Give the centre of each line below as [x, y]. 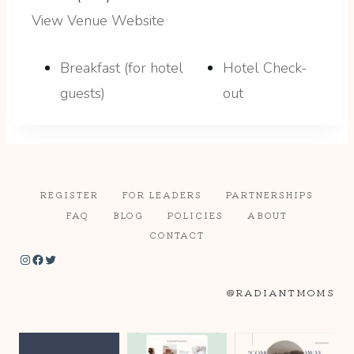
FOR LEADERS [162, 195]
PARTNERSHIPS [270, 195]
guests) [83, 93]
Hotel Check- [265, 68]
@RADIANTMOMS [281, 292]
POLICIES [196, 215]
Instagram [23, 259]
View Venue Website [98, 20]
